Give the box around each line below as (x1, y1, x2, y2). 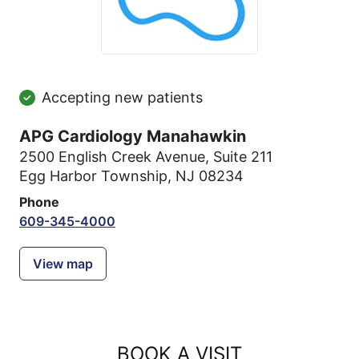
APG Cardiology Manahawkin (19, 127, 246, 146)
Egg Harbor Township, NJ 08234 (19, 167, 244, 184)
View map (33, 256, 93, 272)
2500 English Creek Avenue (19, 148, 205, 165)
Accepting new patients (42, 89, 203, 106)
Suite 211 (213, 148, 272, 165)
